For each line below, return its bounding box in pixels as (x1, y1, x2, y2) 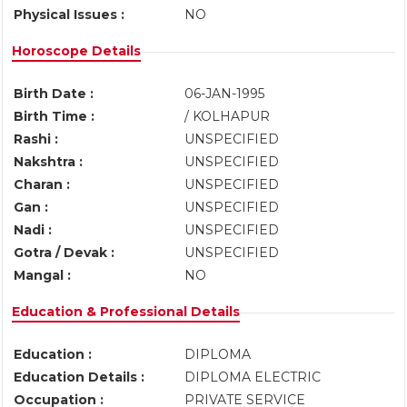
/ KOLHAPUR (184, 108, 273, 124)
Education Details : (14, 369, 144, 385)
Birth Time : (14, 108, 94, 124)
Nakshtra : (14, 154, 83, 170)
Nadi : (14, 222, 52, 238)
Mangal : (14, 267, 71, 283)
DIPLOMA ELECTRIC (184, 369, 328, 385)
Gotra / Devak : (14, 244, 114, 261)
